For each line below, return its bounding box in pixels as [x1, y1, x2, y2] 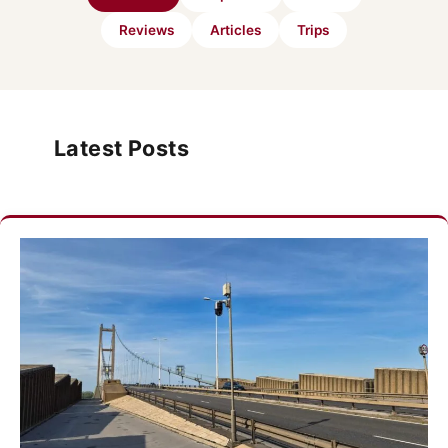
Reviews [119, 22, 174, 38]
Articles [210, 22, 261, 38]
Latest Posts [54, 135, 190, 161]
